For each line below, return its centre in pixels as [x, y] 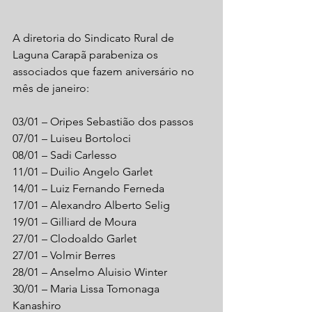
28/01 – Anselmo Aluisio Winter [90, 272]
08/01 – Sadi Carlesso [65, 155]
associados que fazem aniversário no [105, 71]
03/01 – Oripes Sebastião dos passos [103, 122]
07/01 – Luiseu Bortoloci [72, 138]
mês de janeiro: [51, 88]
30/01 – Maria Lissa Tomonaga [87, 289]
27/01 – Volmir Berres [64, 255]
